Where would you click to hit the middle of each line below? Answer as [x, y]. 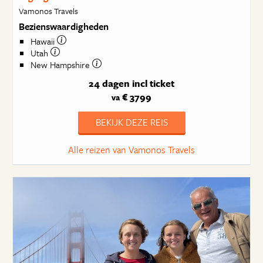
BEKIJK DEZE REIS [131, 122]
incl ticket [153, 83]
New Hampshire [61, 65]
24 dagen [109, 83]
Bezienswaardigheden [63, 26]
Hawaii [43, 41]
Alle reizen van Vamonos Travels [131, 150]
